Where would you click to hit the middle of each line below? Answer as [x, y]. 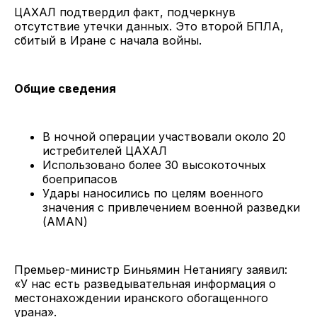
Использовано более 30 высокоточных [154, 165]
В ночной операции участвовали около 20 [164, 137]
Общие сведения [65, 89]
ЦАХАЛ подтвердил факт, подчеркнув [125, 12]
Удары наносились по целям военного [153, 194]
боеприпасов [80, 179]
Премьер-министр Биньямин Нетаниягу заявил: [151, 270]
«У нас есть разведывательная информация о [145, 284]
